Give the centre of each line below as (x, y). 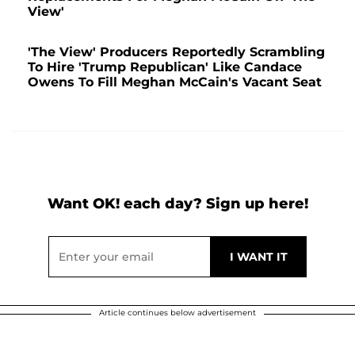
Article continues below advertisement (177, 312)
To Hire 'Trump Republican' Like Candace (165, 67)
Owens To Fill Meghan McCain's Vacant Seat (175, 82)
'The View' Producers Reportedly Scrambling (176, 52)
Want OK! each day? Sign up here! (177, 203)
